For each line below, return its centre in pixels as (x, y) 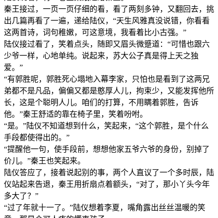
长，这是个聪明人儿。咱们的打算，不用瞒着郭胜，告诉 (101, 102)
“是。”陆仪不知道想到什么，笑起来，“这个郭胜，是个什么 (106, 126)
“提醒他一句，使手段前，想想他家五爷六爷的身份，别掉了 (107, 149)
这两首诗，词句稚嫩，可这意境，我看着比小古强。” (95, 32)
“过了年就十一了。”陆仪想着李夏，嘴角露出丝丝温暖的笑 (105, 207)
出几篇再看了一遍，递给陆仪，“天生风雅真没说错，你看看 (107, 20)
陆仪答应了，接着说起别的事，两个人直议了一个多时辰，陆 (109, 172)
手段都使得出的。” (37, 137)
